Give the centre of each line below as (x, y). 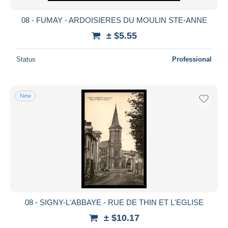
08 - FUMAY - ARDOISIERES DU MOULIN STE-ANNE (114, 20)
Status (26, 59)
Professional (192, 59)
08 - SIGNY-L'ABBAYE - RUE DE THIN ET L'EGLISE (114, 202)
